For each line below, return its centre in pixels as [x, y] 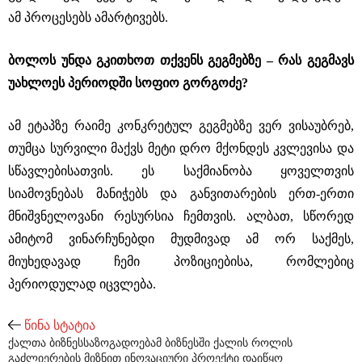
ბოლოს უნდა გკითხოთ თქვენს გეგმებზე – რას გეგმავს [181, 60]
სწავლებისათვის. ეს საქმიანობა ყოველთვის [181, 171]
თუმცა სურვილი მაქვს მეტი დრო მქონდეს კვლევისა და [181, 148]
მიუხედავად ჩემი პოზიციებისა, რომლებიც [181, 261]
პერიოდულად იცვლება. [82, 284]
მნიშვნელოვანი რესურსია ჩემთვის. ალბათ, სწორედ [181, 216]
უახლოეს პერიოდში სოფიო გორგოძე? [128, 83]
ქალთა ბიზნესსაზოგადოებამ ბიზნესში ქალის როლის [150, 343]
